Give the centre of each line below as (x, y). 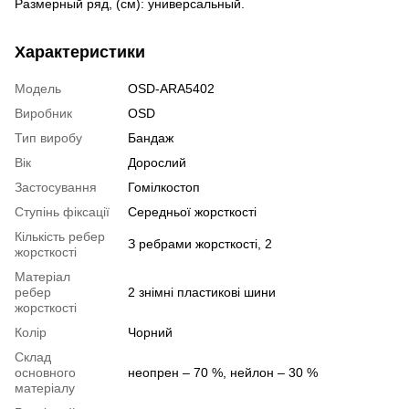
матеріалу (45, 388)
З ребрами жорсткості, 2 (200, 243)
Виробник (43, 113)
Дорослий (157, 162)
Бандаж (151, 137)
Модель (38, 88)
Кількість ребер (60, 236)
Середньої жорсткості (192, 211)
